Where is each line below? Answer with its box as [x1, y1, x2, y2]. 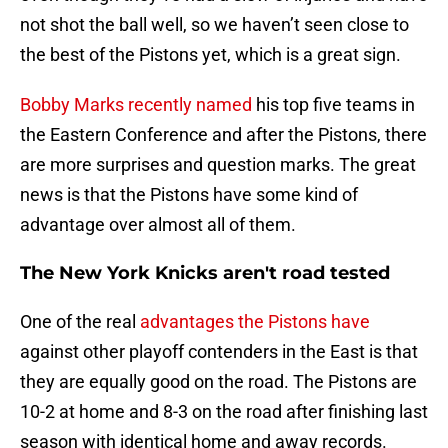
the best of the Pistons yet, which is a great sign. [20, 44, 405, 66]
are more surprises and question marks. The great [20, 154, 416, 176]
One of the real [20, 311, 140, 333]
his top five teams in [256, 94, 415, 116]
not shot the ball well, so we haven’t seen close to [20, 14, 409, 36]
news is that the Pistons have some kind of [20, 184, 358, 206]
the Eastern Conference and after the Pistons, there [20, 124, 427, 146]
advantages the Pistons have [140, 311, 370, 333]
